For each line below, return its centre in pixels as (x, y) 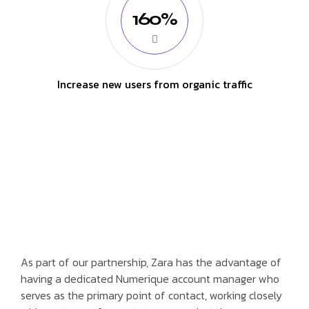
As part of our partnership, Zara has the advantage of (151, 262)
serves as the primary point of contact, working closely (151, 295)
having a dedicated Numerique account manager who (150, 278)
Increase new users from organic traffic (154, 84)
